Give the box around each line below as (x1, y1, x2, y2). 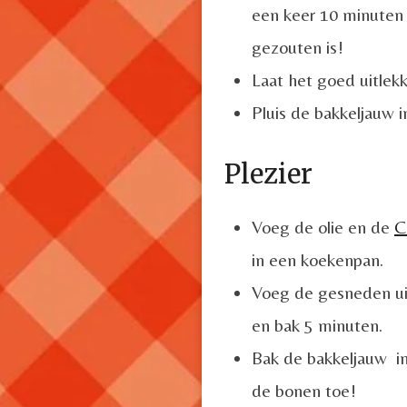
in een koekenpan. (252, 248, 383, 270)
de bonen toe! (252, 379, 356, 401)
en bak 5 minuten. (252, 313, 382, 335)
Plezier (224, 156, 313, 191)
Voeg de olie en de (252, 215, 394, 237)
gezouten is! (252, 35, 343, 57)
